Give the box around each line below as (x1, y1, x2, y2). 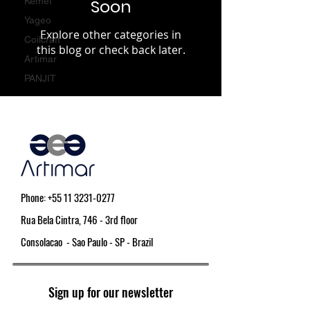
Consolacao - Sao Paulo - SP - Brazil (21, 234, 153, 249)
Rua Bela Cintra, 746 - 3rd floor (21, 212, 138, 227)
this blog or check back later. (36, 42, 185, 57)
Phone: (21, 190, 48, 205)
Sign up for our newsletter (48, 283, 173, 301)
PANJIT (24, 73, 56, 84)
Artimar (24, 53, 57, 64)
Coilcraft (24, 34, 60, 45)
